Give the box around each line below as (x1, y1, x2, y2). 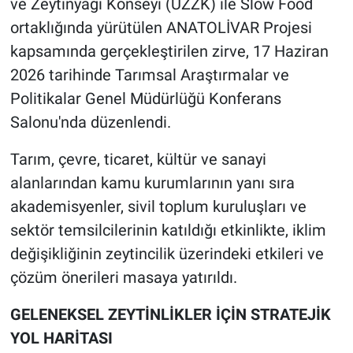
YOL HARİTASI (9, 329, 113, 348)
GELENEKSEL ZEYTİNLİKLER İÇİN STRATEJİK (9, 305, 331, 325)
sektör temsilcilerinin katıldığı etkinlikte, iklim (9, 221, 326, 240)
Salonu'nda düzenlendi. (9, 113, 171, 132)
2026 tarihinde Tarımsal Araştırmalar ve (9, 65, 289, 85)
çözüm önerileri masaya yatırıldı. (9, 268, 237, 288)
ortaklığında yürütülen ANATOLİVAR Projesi (9, 18, 312, 38)
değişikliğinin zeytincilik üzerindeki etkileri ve (9, 244, 324, 264)
